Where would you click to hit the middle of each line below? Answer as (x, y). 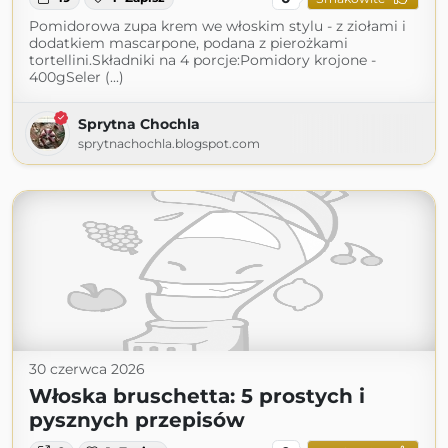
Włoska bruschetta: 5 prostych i (197, 396)
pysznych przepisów (137, 420)
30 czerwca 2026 (87, 369)
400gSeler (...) (76, 77)
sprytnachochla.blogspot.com (169, 144)
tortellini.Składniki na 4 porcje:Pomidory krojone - (202, 60)
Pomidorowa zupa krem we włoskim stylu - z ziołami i (217, 26)
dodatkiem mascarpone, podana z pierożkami (188, 43)
